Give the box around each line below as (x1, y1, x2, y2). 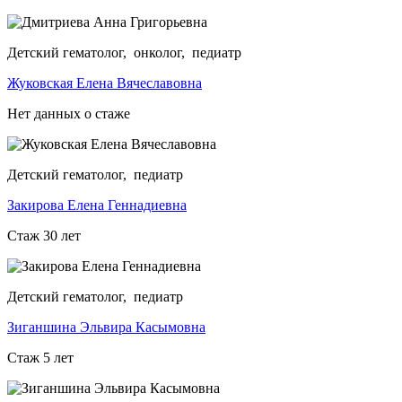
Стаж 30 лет (7, 227, 81, 243)
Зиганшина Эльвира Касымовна (7, 319, 205, 335)
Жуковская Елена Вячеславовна (7, 74, 202, 91)
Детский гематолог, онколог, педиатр (7, 44, 241, 60)
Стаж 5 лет (7, 349, 74, 365)
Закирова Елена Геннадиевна (7, 197, 187, 213)
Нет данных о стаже (7, 105, 130, 121)
